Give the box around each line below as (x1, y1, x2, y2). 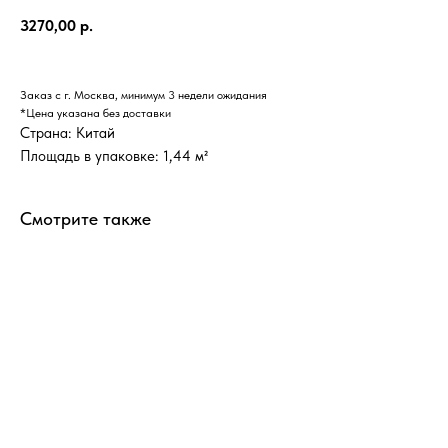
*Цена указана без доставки (20, 105, 171, 120)
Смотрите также (20, 207, 151, 229)
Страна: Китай (20, 123, 115, 142)
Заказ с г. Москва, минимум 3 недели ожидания (20, 87, 267, 102)
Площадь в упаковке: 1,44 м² (20, 146, 208, 165)
